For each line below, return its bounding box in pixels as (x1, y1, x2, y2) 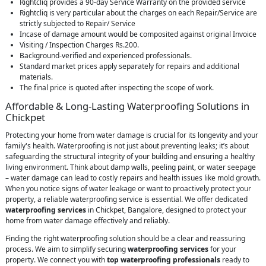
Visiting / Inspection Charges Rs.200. (20, 40, 139, 50)
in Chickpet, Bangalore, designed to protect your (86, 205, 246, 216)
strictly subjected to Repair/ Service (20, 18, 135, 29)
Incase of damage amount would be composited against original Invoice (20, 29, 256, 40)
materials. (20, 72, 53, 83)
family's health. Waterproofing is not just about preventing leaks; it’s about (5, 141, 249, 151)
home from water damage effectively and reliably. (5, 216, 170, 226)
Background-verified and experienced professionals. (20, 50, 192, 61)
